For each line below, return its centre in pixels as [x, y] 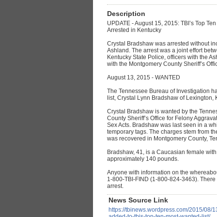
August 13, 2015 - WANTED [144, 78]
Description [126, 14]
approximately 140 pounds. [143, 159]
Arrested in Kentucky [134, 30]
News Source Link [138, 200]
